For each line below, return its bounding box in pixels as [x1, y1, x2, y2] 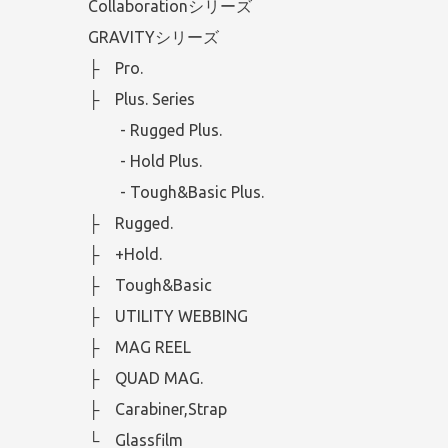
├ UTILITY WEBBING [88, 307, 248, 326]
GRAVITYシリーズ [88, 28, 219, 47]
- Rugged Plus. [88, 121, 222, 140]
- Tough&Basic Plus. [88, 183, 264, 202]
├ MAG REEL [88, 338, 191, 357]
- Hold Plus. [88, 152, 202, 171]
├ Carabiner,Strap [88, 400, 227, 419]
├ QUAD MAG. [88, 369, 203, 388]
